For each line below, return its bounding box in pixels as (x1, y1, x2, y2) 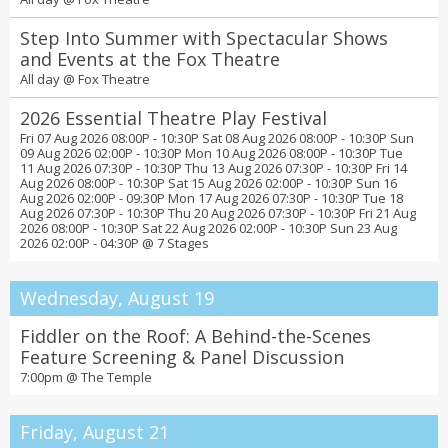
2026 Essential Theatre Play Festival (20, 106, 327, 130)
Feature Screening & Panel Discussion (20, 345, 344, 369)
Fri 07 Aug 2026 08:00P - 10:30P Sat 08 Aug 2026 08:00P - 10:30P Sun (20, 129, 414, 147)
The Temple (81, 368, 152, 386)
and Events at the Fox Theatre (20, 47, 280, 71)
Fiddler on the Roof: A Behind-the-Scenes (20, 324, 371, 348)
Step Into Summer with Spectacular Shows (20, 26, 388, 50)
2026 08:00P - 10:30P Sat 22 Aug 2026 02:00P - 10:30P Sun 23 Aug (20, 219, 397, 237)
